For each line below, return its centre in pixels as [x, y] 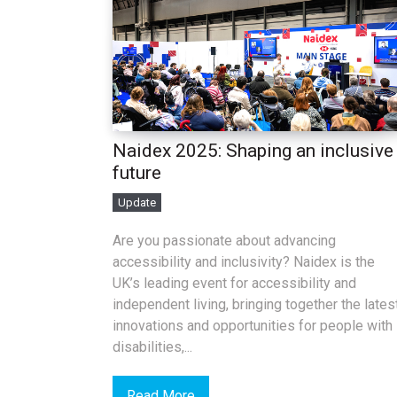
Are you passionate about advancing [224, 240]
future [137, 172]
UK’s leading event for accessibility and [234, 283]
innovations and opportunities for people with [253, 325]
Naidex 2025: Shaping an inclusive [253, 150]
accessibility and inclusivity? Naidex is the [244, 261]
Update [137, 202]
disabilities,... [152, 346]
